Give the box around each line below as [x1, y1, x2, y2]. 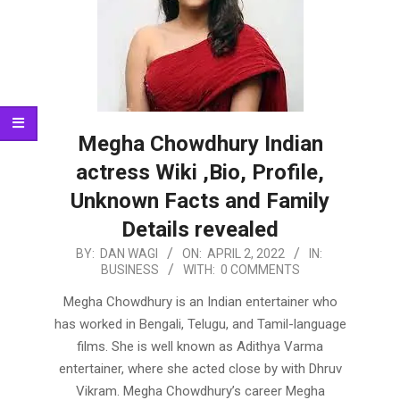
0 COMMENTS [220, 262, 300, 277]
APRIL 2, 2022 [206, 246, 285, 261]
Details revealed [121, 217, 279, 242]
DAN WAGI [99, 246, 158, 261]
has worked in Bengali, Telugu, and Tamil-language [54, 316, 346, 332]
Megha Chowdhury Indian [77, 131, 323, 156]
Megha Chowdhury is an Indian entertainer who [62, 294, 337, 310]
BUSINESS [100, 262, 159, 277]
